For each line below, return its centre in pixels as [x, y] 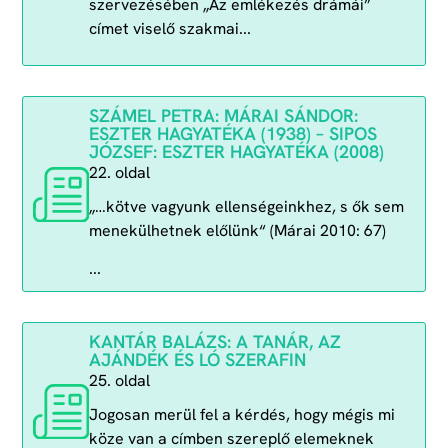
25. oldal [119, 381]
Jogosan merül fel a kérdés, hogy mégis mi [241, 415]
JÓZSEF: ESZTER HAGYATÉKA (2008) [236, 152]
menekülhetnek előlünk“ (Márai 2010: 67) [237, 231]
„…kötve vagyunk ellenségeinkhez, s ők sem [246, 207]
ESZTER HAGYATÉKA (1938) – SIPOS [232, 134]
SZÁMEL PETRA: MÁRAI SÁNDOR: [223, 116]
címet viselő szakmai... [169, 28]
